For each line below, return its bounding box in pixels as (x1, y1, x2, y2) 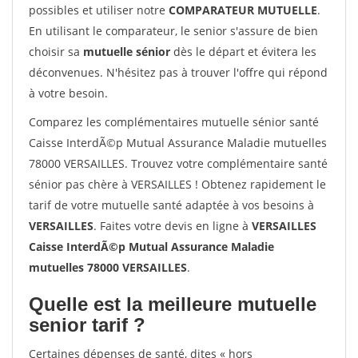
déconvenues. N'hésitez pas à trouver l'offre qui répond (29, 65, 328, 80)
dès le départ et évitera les (170, 44, 316, 59)
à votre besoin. (29, 86, 108, 101)
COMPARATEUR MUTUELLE (169, 2, 317, 18)
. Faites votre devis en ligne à (93, 218, 252, 233)
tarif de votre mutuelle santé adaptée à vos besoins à (29, 197, 314, 213)
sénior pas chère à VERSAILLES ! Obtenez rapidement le (29, 177, 326, 192)
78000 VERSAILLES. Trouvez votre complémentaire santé (29, 156, 328, 171)
